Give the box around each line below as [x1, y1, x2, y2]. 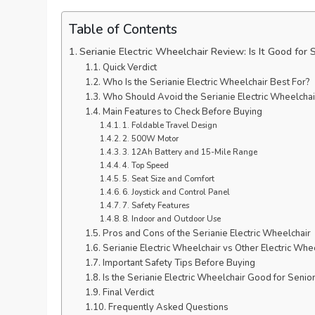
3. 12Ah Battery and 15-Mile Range [122, 146, 257, 158]
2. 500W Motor [122, 133, 179, 145]
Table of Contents [69, 20, 178, 39]
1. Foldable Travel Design [122, 120, 217, 131]
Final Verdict [102, 286, 154, 300]
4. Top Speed [122, 160, 169, 172]
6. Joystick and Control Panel [122, 186, 230, 198]
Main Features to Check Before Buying [102, 105, 262, 119]
